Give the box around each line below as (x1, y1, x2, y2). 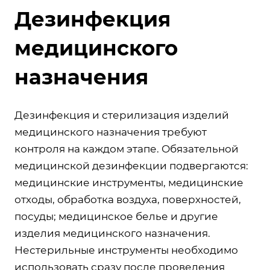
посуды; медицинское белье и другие (14, 210, 218, 222)
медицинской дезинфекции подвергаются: (14, 160, 248, 172)
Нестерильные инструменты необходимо (14, 244, 238, 256)
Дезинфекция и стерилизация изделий (14, 109, 229, 121)
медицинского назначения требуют (14, 126, 207, 138)
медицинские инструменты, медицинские (14, 177, 243, 189)
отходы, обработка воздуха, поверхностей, (14, 193, 241, 206)
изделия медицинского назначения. (14, 227, 210, 239)
